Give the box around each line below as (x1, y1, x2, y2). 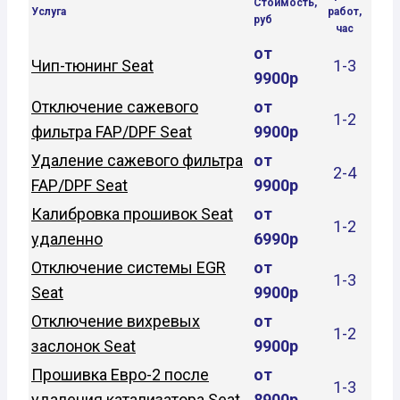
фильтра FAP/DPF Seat (31, 121, 192, 141)
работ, (328, 4, 362, 18)
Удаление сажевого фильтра (31, 150, 243, 170)
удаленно (31, 229, 103, 248)
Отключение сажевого (31, 96, 198, 116)
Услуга (31, 4, 66, 18)
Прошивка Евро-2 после (31, 364, 209, 384)
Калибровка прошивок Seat (31, 204, 233, 223)
